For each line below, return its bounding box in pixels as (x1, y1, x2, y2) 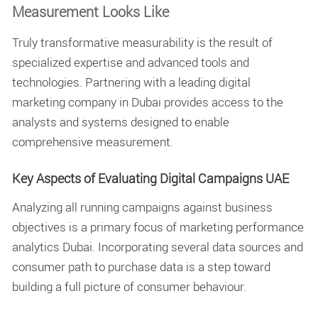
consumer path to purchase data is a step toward (12, 258, 270, 275)
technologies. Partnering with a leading (12, 73, 219, 90)
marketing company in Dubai (12, 93, 161, 110)
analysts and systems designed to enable (12, 113, 229, 130)
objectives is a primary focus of (12, 218, 180, 235)
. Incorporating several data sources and (92, 238, 303, 255)
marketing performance (180, 218, 304, 235)
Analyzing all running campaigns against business (12, 198, 273, 215)
